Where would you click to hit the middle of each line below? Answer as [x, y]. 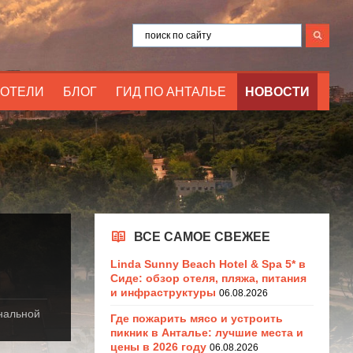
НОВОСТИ [277, 92]
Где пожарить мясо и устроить [196, 318]
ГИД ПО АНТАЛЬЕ [171, 92]
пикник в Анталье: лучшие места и [206, 333]
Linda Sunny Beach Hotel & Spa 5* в [208, 264]
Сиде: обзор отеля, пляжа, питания [208, 278]
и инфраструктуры [163, 292]
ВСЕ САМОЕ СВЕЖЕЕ [202, 237]
